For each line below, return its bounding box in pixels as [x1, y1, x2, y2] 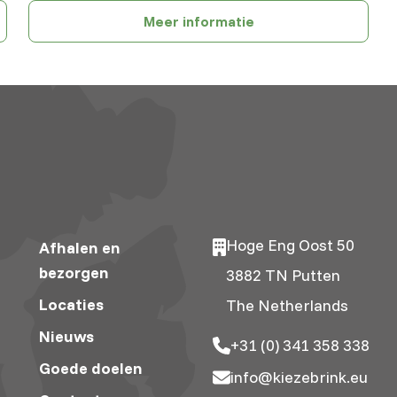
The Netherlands [225, 294, 348, 315]
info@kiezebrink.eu [230, 366, 368, 387]
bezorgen [38, 261, 109, 283]
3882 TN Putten [225, 264, 340, 285]
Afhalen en [38, 237, 121, 258]
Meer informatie [143, 12, 254, 30]
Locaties [38, 293, 104, 315]
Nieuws [38, 325, 94, 346]
